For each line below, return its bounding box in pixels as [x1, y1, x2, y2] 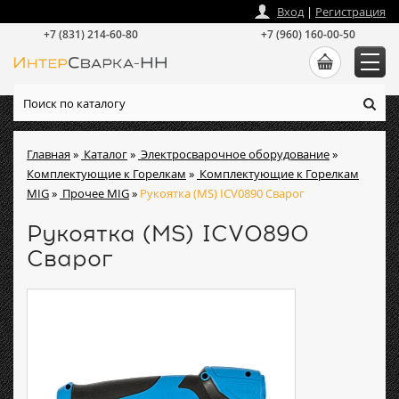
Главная [27, 146, 70, 162]
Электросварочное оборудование [141, 146, 330, 162]
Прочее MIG [62, 185, 129, 201]
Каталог [84, 146, 127, 162]
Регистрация [315, 4, 386, 20]
